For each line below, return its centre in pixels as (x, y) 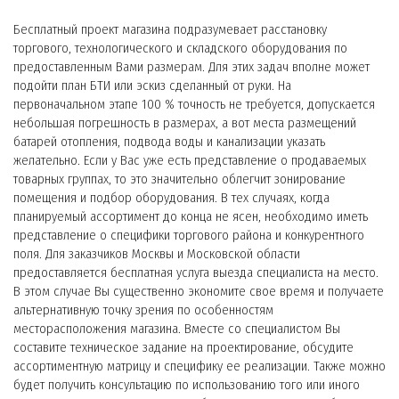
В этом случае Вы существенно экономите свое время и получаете (199, 291)
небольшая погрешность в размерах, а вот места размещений (185, 122)
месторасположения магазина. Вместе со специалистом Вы (177, 328)
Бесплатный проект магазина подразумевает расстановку (170, 29)
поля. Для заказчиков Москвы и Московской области (157, 253)
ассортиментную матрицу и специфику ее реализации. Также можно (199, 366)
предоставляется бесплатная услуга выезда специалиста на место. (196, 272)
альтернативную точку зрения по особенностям (143, 309)
